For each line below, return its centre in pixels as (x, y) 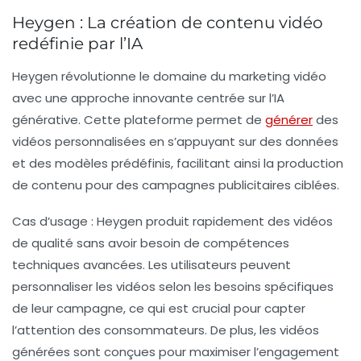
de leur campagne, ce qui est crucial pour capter (159, 308)
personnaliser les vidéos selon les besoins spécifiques (173, 286)
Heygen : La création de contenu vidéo (168, 22)
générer (289, 119)
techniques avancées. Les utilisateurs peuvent (151, 264)
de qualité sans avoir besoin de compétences (151, 243)
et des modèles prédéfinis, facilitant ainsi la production (178, 163)
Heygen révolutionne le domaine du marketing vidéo (169, 76)
